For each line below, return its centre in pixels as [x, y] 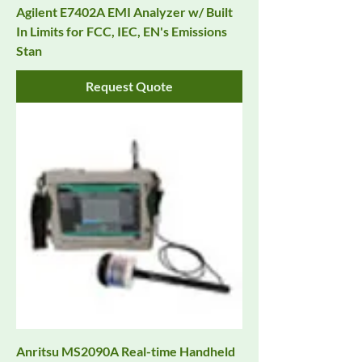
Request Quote [129, 86]
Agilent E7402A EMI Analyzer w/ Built [124, 12]
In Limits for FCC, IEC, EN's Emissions [122, 32]
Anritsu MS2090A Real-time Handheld [126, 351]
